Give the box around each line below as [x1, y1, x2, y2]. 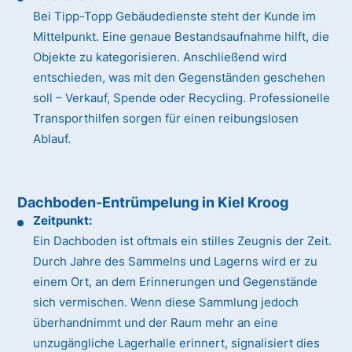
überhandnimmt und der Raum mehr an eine [33, 315, 279, 331]
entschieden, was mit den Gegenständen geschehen [33, 70, 326, 86]
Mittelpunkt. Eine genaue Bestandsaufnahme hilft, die [33, 29, 330, 45]
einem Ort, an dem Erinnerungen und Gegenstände [33, 274, 318, 290]
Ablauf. [33, 131, 71, 147]
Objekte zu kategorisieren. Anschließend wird [33, 49, 288, 65]
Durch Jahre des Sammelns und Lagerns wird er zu [33, 254, 318, 269]
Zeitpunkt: [33, 213, 93, 229]
